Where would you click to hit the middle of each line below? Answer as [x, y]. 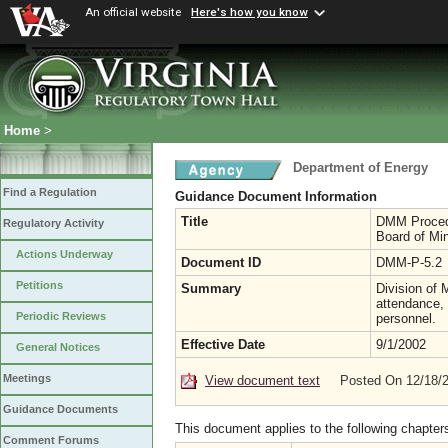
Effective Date [223, 344]
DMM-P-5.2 [409, 262]
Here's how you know [249, 12]
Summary [211, 288]
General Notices [58, 347]
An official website [133, 12]
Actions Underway [64, 254]
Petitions [39, 285]
